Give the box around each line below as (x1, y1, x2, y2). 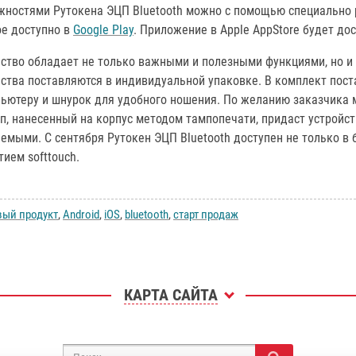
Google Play (73, 22, 133, 38)
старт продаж (173, 207, 238, 222)
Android (63, 207, 99, 222)
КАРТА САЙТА (123, 285, 218, 305)
